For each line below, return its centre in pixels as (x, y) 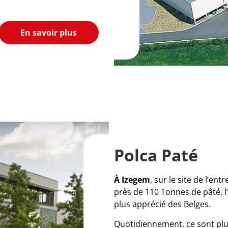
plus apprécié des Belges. (162, 204)
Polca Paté (156, 155)
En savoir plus (49, 32)
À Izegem (132, 180)
